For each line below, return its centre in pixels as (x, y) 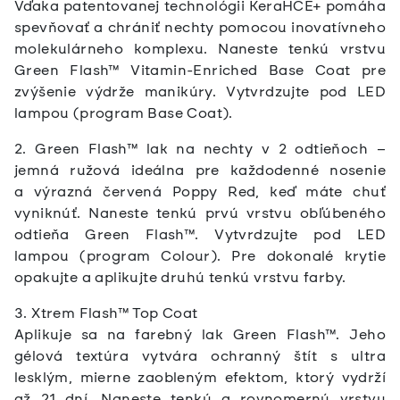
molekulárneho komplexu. (117, 49)
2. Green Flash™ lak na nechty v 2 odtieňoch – (200, 149)
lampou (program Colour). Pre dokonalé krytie (200, 256)
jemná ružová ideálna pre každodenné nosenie (200, 171)
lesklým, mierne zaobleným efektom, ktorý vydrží (200, 378)
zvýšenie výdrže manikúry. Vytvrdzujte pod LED (200, 92)
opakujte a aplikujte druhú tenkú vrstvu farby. (180, 278)
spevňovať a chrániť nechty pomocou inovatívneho (200, 28)
